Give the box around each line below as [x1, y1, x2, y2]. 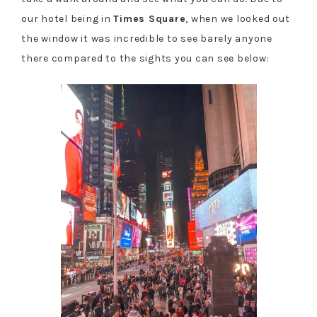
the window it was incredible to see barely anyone [21, 32, 272, 45]
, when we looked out [185, 12, 290, 25]
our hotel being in [21, 12, 114, 25]
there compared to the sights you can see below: [21, 52, 270, 64]
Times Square [113, 12, 186, 25]
